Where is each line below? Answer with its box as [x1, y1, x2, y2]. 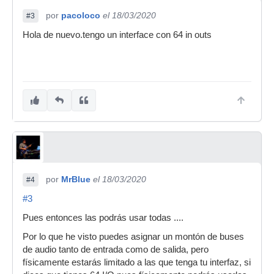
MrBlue [61, 174, 91, 184]
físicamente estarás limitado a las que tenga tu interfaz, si [23, 257, 251, 267]
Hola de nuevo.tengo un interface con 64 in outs [23, 29, 212, 40]
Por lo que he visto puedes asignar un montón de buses [23, 231, 244, 242]
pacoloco [61, 10, 100, 20]
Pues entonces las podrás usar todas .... [23, 212, 183, 223]
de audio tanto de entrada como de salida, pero [23, 244, 209, 254]
